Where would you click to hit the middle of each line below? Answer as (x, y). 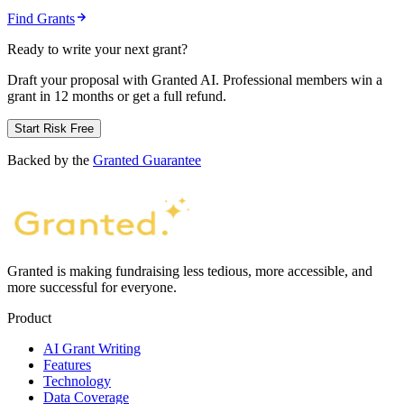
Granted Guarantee (147, 161)
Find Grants (41, 19)
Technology (77, 381)
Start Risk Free (54, 129)
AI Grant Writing (92, 349)
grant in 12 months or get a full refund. (117, 96)
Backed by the (50, 161)
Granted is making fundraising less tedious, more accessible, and (190, 271)
